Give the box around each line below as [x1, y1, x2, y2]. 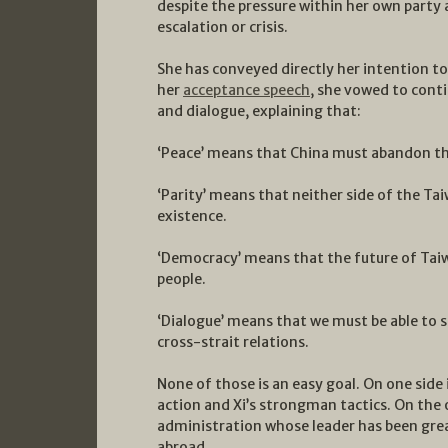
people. [157, 269, 206, 288]
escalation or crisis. [157, 17, 288, 36]
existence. [157, 206, 227, 225]
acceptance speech [183, 80, 310, 99]
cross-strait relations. [157, 332, 309, 351]
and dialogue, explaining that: [157, 101, 361, 120]
